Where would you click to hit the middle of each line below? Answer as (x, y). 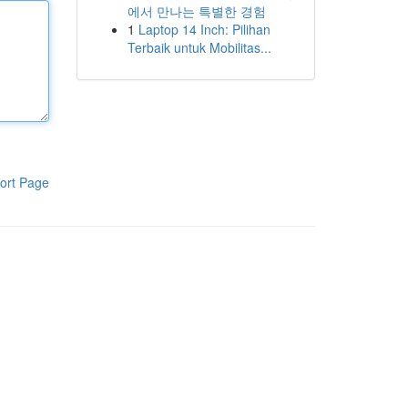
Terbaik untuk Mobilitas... (199, 47)
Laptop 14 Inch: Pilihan (204, 29)
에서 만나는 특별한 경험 (196, 11)
